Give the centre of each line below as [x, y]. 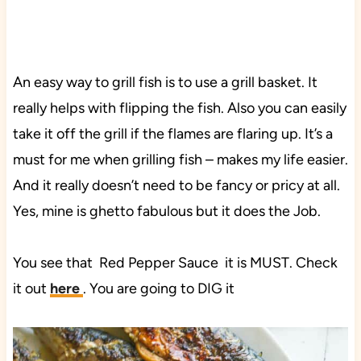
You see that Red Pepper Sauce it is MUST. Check [175, 263]
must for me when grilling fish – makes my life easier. [180, 160]
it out [31, 289]
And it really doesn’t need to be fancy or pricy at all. [176, 186]
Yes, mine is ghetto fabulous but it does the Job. [166, 212]
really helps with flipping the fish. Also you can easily [179, 108]
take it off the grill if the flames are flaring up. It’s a [172, 134]
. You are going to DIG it [158, 289]
